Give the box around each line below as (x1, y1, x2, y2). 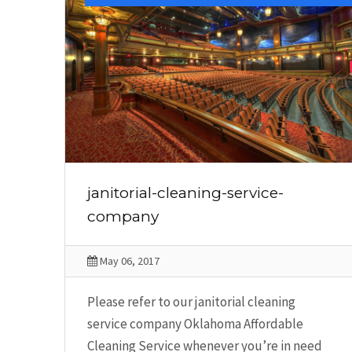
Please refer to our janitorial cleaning (87, 292, 295, 310)
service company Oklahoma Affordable (87, 314, 303, 332)
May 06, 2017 (97, 253, 159, 268)
